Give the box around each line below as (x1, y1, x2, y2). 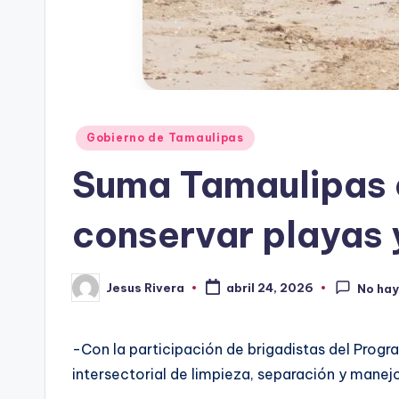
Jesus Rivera (106, 280, 184, 295)
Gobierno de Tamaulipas (86, 131, 244, 144)
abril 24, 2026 (225, 281, 313, 296)
